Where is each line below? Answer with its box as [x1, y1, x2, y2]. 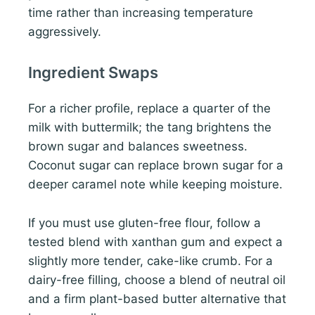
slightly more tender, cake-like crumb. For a [28, 253, 273, 268]
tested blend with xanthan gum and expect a [28, 234, 283, 249]
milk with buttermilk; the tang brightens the [28, 120, 271, 135]
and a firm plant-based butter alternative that [28, 291, 286, 306]
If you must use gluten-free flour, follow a [28, 215, 261, 230]
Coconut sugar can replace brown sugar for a [28, 158, 283, 173]
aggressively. [28, 25, 101, 39]
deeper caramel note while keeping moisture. [28, 177, 283, 192]
